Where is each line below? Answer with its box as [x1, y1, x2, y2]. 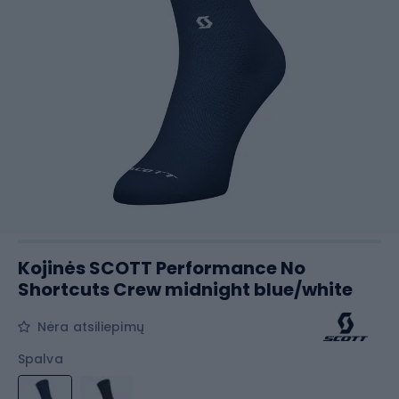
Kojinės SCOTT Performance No [18, 256, 305, 281]
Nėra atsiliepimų [37, 318, 144, 336]
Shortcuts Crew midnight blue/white [18, 277, 353, 302]
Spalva [18, 350, 63, 368]
